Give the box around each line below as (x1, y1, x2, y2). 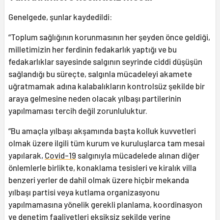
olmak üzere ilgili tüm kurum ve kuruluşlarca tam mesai (8, 138, 205, 148)
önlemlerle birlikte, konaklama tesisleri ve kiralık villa (8, 163, 196, 173)
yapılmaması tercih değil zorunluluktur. (8, 106, 147, 116)
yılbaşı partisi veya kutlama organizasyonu (8, 187, 160, 197)
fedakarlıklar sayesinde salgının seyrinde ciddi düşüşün (8, 56, 202, 67)
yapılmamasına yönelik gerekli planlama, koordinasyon (8, 199, 202, 210)
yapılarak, (8, 150, 45, 161)
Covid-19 (45, 150, 76, 161)
